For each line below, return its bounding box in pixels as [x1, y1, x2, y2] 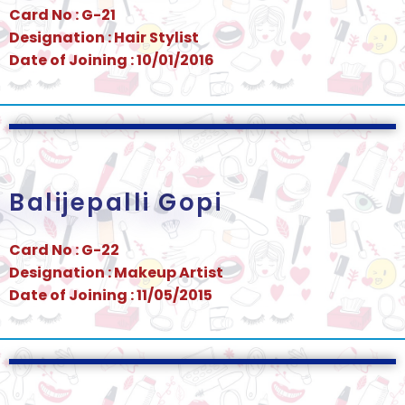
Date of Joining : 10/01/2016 [9, 50, 214, 71]
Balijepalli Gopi [9, 185, 222, 219]
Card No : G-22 [9, 239, 119, 260]
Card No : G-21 [9, 5, 116, 25]
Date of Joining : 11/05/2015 [9, 284, 212, 306]
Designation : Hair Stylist [9, 27, 199, 48]
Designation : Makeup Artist [9, 261, 223, 283]
